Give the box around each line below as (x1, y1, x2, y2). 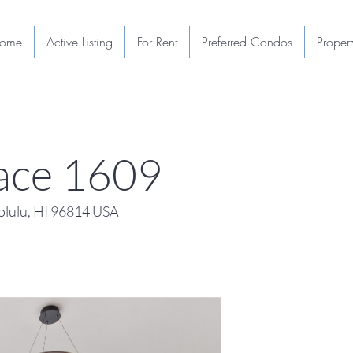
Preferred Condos (201, 33, 292, 50)
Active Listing (46, 33, 113, 50)
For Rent (136, 33, 177, 50)
